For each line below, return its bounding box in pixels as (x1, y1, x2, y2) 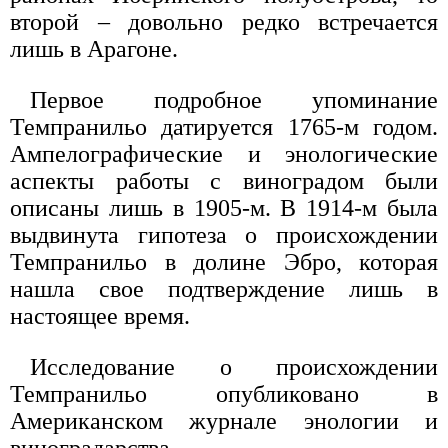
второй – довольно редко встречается (10, 9, 438, 35)
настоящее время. (10, 303, 190, 329)
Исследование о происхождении (30, 354, 438, 380)
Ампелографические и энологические (10, 141, 438, 167)
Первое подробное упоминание (30, 87, 438, 113)
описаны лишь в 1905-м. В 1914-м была (10, 195, 438, 221)
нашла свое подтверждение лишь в (10, 276, 438, 302)
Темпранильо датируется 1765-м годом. (10, 114, 438, 140)
